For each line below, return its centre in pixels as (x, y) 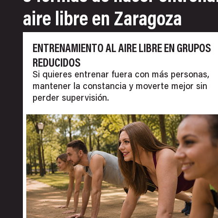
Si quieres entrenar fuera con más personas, (121, 75)
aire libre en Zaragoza (102, 20)
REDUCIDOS (57, 64)
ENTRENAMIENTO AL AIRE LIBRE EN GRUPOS (122, 49)
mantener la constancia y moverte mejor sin (120, 87)
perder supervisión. (71, 99)
